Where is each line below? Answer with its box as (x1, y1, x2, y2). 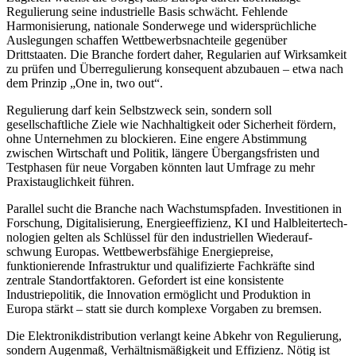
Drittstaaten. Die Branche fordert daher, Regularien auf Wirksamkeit (6, 47, 346, 61)
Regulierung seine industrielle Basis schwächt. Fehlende (6, 4, 288, 18)
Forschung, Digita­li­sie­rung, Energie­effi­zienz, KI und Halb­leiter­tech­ (6, 215, 347, 230)
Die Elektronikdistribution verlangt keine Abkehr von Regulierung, (6, 328, 342, 342)
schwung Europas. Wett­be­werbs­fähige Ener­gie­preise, (6, 244, 273, 258)
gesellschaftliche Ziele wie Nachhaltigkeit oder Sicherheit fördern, (6, 117, 336, 131)
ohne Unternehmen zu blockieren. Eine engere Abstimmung (6, 131, 307, 145)
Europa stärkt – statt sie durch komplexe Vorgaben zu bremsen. (6, 301, 322, 315)
